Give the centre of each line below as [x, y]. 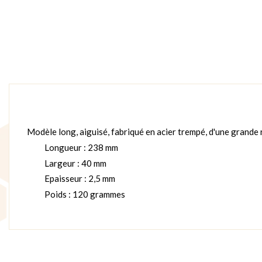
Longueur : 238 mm [81, 148]
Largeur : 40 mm [75, 163]
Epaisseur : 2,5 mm [80, 179]
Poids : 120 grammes [85, 194]
